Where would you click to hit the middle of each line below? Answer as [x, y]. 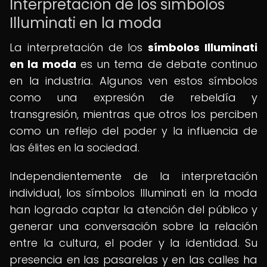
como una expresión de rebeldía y [133, 97]
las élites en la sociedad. [74, 148]
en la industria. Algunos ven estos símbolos [133, 81]
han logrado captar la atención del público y [133, 209]
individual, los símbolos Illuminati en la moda [133, 193]
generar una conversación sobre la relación [133, 226]
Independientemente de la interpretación [133, 176]
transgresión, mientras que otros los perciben [133, 114]
